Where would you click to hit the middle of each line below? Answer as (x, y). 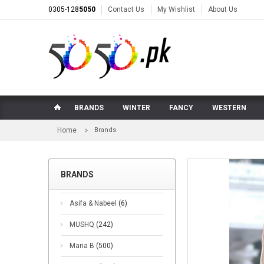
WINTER (136, 108)
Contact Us (126, 9)
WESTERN (229, 108)
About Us (223, 9)
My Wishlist (176, 9)
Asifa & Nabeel (94, 203)
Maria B (83, 246)
